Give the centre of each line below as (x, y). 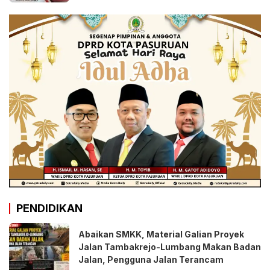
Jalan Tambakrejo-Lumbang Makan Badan (170, 246)
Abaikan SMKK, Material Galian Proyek (161, 234)
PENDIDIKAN (49, 208)
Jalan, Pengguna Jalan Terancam (151, 259)
